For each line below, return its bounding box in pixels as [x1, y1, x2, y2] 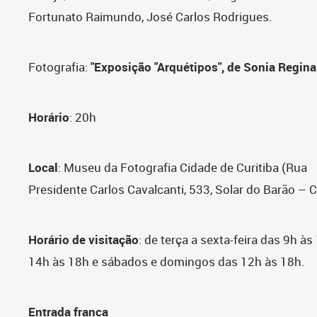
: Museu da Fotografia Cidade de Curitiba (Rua [58, 159, 307, 176]
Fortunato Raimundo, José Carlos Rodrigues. [28, 8, 272, 25]
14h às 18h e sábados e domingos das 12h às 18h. [28, 253, 305, 270]
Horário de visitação [28, 231, 139, 248]
